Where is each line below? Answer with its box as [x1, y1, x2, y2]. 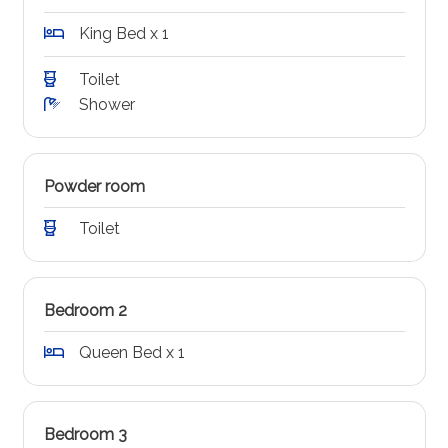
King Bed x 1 [78, 24, 169, 44]
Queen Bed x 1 [78, 343, 185, 363]
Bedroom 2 [43, 301, 127, 321]
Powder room [43, 177, 145, 197]
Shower [78, 95, 135, 115]
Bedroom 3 [43, 425, 127, 445]
